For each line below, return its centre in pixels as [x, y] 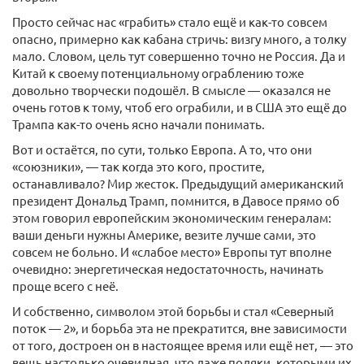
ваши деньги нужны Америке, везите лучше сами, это [164, 235]
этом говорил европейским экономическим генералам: [172, 218]
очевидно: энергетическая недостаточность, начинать [168, 269]
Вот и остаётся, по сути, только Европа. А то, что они [162, 149]
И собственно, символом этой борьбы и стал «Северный [173, 311]
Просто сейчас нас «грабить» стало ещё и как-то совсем [170, 22]
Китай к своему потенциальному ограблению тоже [158, 73]
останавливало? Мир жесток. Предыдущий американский [178, 184]
